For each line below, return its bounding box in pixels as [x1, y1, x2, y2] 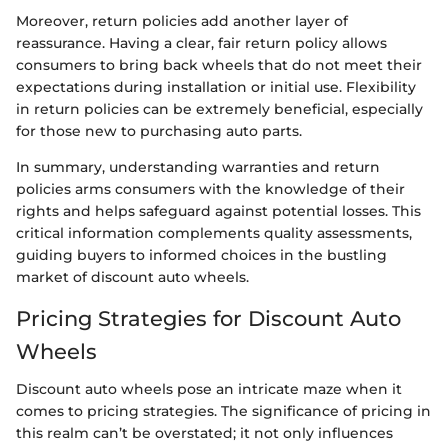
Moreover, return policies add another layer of [16, 11, 348, 30]
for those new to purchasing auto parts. [16, 121, 302, 140]
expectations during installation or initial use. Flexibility [16, 77, 416, 96]
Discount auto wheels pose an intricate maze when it [16, 380, 402, 399]
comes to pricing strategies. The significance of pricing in [16, 402, 431, 421]
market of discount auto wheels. [16, 267, 249, 286]
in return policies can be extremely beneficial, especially [16, 99, 423, 118]
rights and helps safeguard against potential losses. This [16, 201, 421, 220]
